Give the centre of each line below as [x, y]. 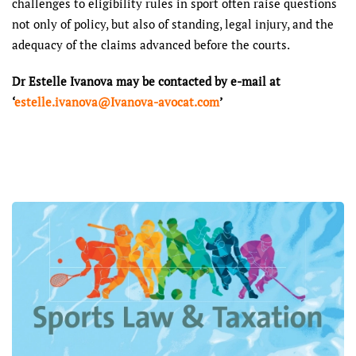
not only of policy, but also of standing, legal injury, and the [173, 24]
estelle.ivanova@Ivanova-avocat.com [117, 102]
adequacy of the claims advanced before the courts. [151, 44]
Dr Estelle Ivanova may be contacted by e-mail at [146, 81]
